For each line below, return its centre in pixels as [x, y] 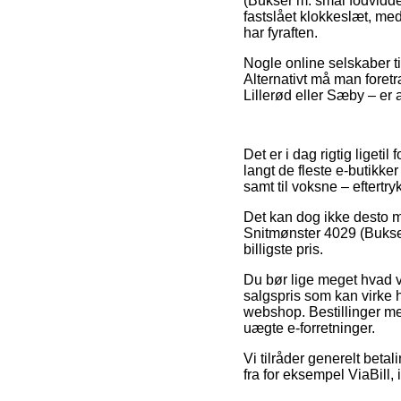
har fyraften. [281, 33]
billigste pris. [283, 250]
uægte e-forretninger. [309, 328]
